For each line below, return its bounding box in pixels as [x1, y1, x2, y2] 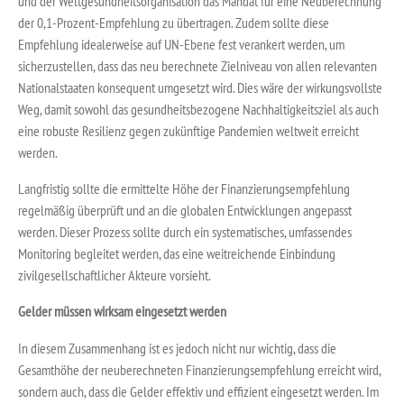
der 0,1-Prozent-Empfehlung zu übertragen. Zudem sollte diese [18, 14, 329, 32]
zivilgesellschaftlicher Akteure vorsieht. [18, 266, 211, 285]
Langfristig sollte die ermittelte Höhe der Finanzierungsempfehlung [18, 179, 350, 198]
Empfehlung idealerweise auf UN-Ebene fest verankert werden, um [18, 35, 344, 54]
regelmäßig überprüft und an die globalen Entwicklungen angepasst [18, 201, 352, 220]
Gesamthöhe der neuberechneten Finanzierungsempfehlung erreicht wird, [18, 360, 381, 379]
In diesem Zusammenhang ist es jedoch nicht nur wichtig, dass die [18, 338, 336, 357]
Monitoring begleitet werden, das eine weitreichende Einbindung [18, 244, 335, 263]
